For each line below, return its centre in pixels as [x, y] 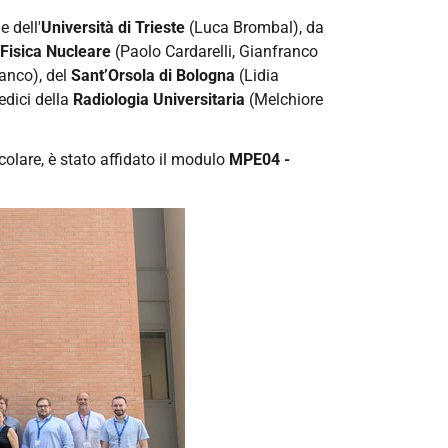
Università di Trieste [113, 27]
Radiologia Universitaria [159, 99]
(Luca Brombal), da [254, 27]
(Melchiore [284, 99]
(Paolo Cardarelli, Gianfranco [214, 51]
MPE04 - [259, 159]
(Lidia [257, 75]
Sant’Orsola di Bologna [153, 75]
